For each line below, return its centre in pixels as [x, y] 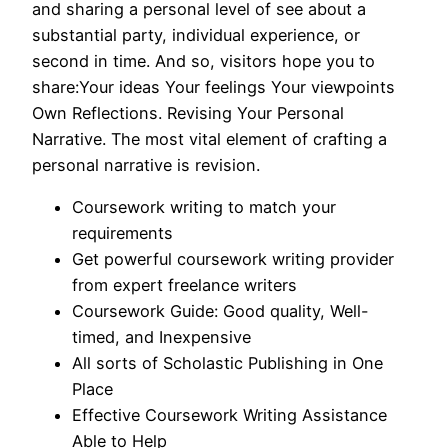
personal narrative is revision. [146, 164]
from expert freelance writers [184, 284]
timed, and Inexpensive [161, 336]
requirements [122, 232]
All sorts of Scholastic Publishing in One [227, 362]
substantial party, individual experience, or [196, 34]
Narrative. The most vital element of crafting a [209, 138]
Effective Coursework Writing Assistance [229, 414]
